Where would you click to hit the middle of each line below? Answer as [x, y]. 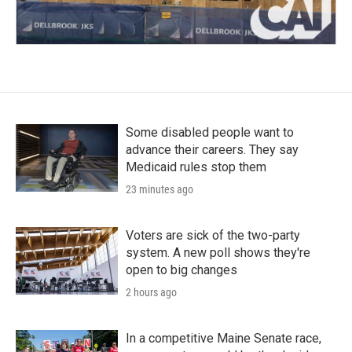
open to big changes [181, 269]
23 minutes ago [159, 189]
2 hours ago [151, 292]
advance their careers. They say [212, 149]
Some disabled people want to [210, 132]
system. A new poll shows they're [218, 252]
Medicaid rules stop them [196, 167]
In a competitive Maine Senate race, [224, 338]
